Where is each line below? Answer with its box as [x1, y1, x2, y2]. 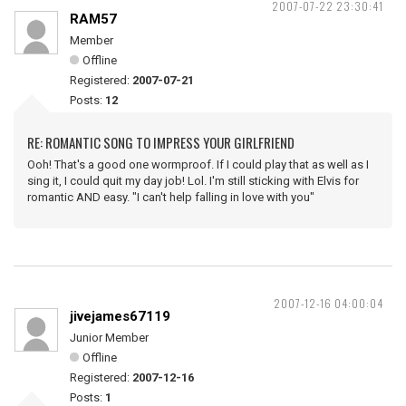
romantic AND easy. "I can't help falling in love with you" [27, 190, 314, 204]
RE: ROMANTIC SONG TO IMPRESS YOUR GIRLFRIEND [27, 132, 295, 152]
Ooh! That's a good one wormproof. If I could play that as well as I [27, 158, 369, 171]
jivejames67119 [70, 308, 170, 324]
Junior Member [70, 331, 149, 344]
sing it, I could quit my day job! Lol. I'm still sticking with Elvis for [27, 174, 359, 188]
